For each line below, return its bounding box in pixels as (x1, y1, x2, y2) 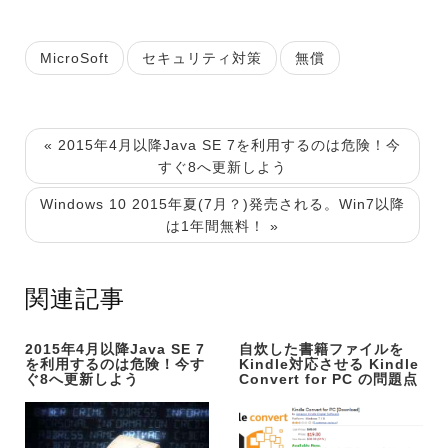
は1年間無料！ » (166, 217, 279, 234)
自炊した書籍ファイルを (239, 340, 404, 357)
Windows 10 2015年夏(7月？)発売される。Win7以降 (40, 195, 405, 212)
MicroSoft (40, 49, 109, 66)
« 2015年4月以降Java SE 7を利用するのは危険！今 (44, 136, 401, 153)
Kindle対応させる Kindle (239, 355, 419, 372)
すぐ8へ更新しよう (158, 158, 287, 175)
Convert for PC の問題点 (239, 370, 418, 387)
